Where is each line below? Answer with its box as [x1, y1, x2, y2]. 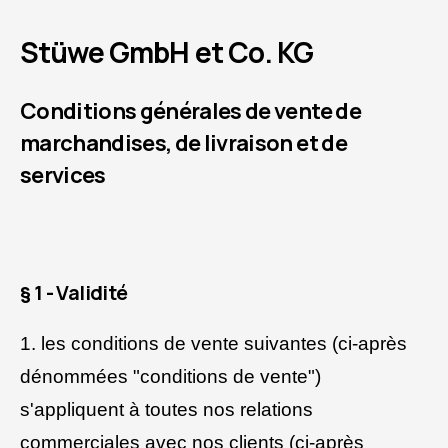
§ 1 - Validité [20, 278, 128, 306]
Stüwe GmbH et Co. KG [20, 32, 314, 71]
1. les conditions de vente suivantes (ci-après [20, 332, 407, 354]
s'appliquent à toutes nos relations [20, 398, 313, 420]
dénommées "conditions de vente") [20, 365, 321, 387]
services [20, 159, 106, 190]
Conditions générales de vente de [20, 95, 361, 126]
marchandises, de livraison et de [20, 127, 347, 158]
